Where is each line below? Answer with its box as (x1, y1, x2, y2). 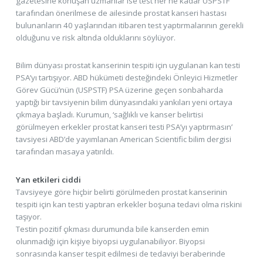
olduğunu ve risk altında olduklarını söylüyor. (15, 32, 176, 43)
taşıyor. (15, 211, 42, 222)
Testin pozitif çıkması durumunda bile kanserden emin (15, 223, 209, 234)
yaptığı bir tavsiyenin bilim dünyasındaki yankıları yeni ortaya (15, 97, 232, 108)
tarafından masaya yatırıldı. (15, 146, 114, 157)
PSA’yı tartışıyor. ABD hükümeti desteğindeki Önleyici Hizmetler (15, 72, 238, 83)
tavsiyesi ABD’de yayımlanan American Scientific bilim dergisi (15, 134, 231, 145)
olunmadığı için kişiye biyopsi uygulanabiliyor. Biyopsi (15, 235, 205, 247)
